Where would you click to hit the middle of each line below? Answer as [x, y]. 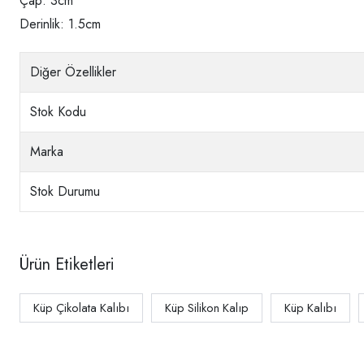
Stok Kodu [58, 111]
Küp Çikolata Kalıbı [81, 308]
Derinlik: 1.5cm [60, 24]
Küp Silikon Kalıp [207, 308]
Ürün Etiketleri [67, 264]
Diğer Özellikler [73, 71]
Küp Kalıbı [310, 308]
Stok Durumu [65, 191]
